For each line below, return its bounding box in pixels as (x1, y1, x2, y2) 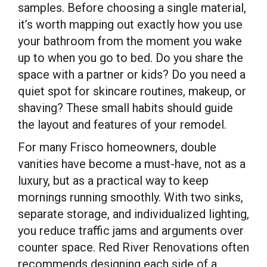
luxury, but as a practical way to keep (18, 173, 209, 188)
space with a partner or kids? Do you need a (18, 67, 246, 82)
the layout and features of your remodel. (18, 117, 226, 132)
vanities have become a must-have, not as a (18, 157, 246, 171)
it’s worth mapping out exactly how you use (18, 17, 243, 32)
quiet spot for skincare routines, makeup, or (18, 84, 246, 98)
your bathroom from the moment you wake (18, 34, 242, 48)
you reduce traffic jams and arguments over (18, 223, 244, 238)
